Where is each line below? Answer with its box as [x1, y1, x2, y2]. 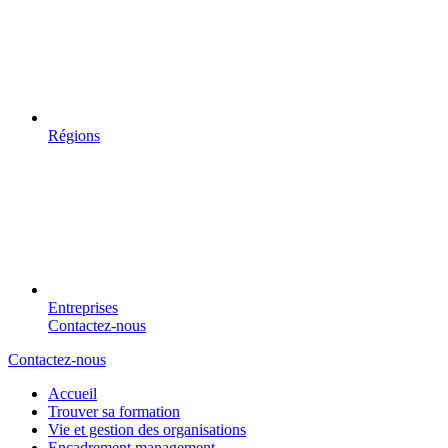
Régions [48, 126, 100, 144]
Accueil [48, 384, 97, 402]
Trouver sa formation [48, 402, 180, 420]
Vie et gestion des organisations [48, 420, 246, 438]
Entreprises [48, 298, 118, 316]
